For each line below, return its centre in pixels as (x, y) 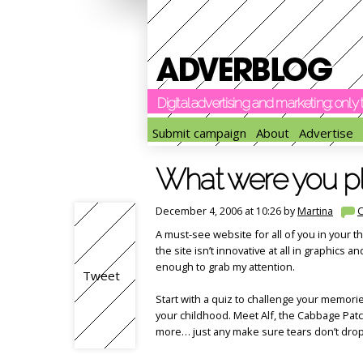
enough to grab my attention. (225, 267)
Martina (315, 211)
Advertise (326, 133)
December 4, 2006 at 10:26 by (226, 211)
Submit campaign (199, 133)
